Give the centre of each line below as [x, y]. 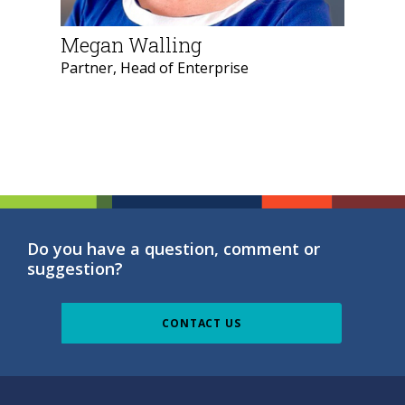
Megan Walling [131, 45]
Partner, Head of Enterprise [155, 68]
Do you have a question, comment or [174, 249]
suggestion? [75, 268]
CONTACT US [202, 323]
